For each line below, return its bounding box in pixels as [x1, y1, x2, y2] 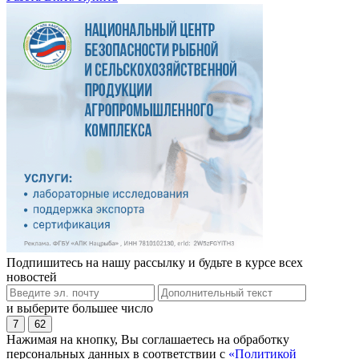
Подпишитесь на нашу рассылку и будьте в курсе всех [6, 256, 303, 270]
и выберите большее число [6, 301, 153, 316]
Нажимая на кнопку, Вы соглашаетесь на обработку [6, 333, 289, 347]
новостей [6, 270, 57, 284]
